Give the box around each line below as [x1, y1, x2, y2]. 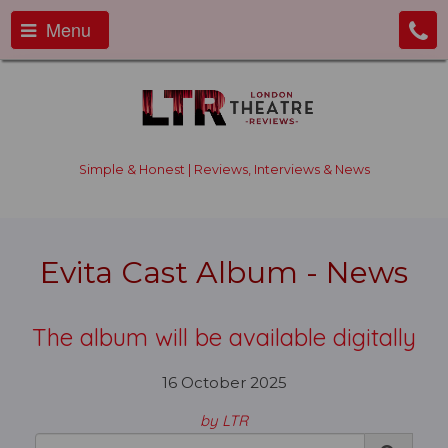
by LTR [200, 411, 248, 430]
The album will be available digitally [32, 322, 416, 352]
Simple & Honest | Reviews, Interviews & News [78, 162, 370, 177]
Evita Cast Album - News [40, 254, 408, 291]
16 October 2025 [161, 373, 287, 392]
